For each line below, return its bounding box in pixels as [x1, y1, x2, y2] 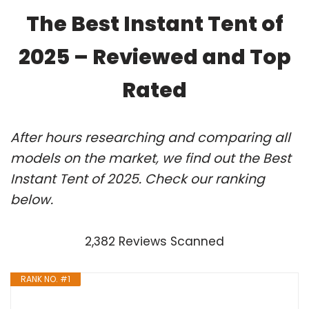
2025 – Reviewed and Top [18, 42, 291, 72]
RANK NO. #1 [21, 272, 70, 285]
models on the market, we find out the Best [10, 148, 291, 168]
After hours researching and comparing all [10, 128, 290, 147]
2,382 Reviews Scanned [85, 232, 224, 250]
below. [10, 190, 53, 209]
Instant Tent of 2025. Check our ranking [10, 169, 265, 188]
